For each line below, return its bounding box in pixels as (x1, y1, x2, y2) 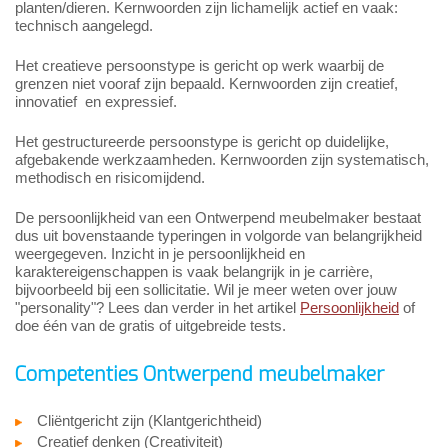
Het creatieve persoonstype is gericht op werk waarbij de (15, 57, 384, 75)
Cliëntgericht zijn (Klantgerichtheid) (37, 412, 262, 430)
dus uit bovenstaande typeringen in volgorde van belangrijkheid (15, 227, 422, 245)
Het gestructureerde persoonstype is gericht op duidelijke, (15, 133, 389, 151)
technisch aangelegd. (15, 17, 153, 35)
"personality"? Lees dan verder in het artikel (15, 299, 300, 317)
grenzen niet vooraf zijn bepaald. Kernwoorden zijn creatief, (15, 75, 398, 93)
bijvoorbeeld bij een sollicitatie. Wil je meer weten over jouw (15, 281, 397, 299)
